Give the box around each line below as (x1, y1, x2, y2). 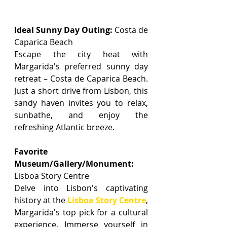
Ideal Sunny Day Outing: (14, 24, 112, 36)
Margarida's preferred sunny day (14, 61, 148, 72)
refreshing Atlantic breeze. (14, 122, 115, 133)
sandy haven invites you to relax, (14, 97, 148, 109)
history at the (14, 195, 67, 206)
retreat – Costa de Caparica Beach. (14, 73, 148, 85)
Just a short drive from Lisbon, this (14, 85, 148, 97)
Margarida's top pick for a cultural (14, 207, 148, 218)
